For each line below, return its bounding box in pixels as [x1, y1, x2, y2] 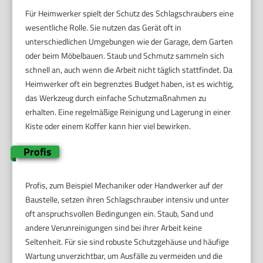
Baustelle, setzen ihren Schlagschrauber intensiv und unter [25, 193, 230, 206]
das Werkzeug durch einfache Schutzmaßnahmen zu [25, 92, 207, 104]
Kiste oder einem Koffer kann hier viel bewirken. [25, 120, 191, 133]
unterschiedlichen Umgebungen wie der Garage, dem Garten [25, 35, 234, 48]
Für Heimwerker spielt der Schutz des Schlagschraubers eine [25, 7, 234, 20]
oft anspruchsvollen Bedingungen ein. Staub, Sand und [25, 207, 214, 220]
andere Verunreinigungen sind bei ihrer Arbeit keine [25, 221, 203, 234]
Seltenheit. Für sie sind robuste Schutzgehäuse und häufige [25, 235, 230, 248]
